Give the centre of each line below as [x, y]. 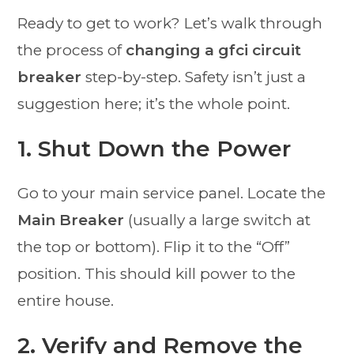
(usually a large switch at [218, 220]
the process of [72, 51]
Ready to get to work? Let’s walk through [170, 24]
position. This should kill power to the [157, 274]
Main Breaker [71, 220]
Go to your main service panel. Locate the [172, 194]
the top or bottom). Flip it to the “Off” [154, 247]
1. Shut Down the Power [154, 149]
